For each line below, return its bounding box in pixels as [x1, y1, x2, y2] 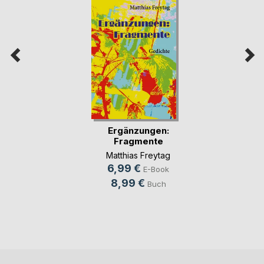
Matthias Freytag [106, 150, 170, 160]
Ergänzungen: [107, 124, 169, 136]
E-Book [143, 164, 169, 174]
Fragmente [113, 135, 163, 147]
